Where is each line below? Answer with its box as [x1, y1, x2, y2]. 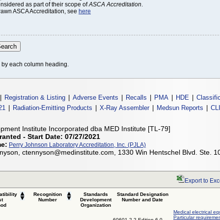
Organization [81, 202, 111, 208]
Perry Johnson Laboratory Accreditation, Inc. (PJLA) [9, 141, 146, 148]
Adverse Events [73, 93, 118, 101]
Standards [83, 191, 108, 197]
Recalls [126, 93, 147, 101]
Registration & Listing [4, 93, 65, 101]
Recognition [33, 191, 62, 197]
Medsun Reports [156, 104, 203, 111]
